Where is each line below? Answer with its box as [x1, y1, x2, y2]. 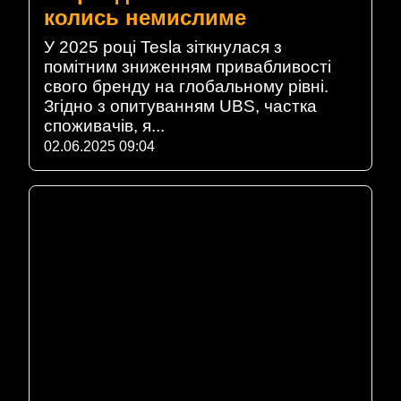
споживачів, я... [44, 116, 165, 136]
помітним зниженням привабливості [44, 57, 331, 77]
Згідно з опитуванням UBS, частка [44, 97, 317, 116]
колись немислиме [44, 5, 246, 30]
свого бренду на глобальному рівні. [44, 77, 328, 97]
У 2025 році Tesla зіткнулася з [44, 38, 282, 57]
